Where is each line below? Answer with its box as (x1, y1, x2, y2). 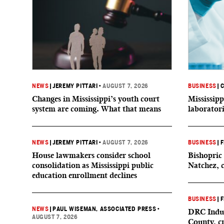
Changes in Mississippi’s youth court (32, 94, 159, 103)
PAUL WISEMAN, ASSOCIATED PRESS (52, 205, 156, 212)
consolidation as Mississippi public (32, 160, 153, 170)
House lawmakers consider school (32, 150, 150, 160)
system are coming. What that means (32, 104, 161, 113)
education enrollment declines (32, 170, 137, 180)
